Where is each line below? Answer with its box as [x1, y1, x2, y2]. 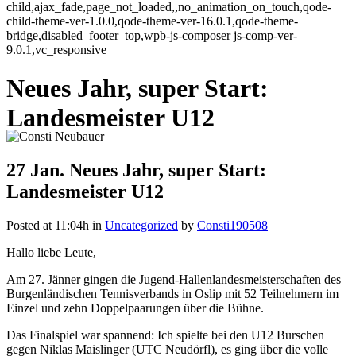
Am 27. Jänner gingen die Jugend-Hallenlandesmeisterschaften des [6, 273, 341, 287]
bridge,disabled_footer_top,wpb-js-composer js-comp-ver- [6, 29, 297, 42]
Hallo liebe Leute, [6, 246, 96, 260]
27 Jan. [6, 160, 64, 181]
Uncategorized [105, 219, 178, 233]
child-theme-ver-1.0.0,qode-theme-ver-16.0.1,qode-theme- [6, 14, 298, 28]
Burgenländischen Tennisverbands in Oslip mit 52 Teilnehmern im [6, 287, 339, 301]
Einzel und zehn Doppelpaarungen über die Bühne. [6, 301, 264, 315]
